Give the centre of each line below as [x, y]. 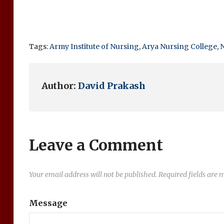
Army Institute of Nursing [94, 46]
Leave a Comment [96, 145]
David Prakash [111, 86]
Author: [59, 86]
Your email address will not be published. [93, 174]
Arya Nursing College [179, 46]
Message [48, 203]
